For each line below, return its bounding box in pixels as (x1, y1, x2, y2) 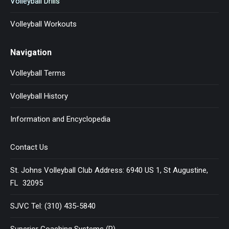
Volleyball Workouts (10, 19, 77, 29)
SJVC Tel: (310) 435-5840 (10, 201, 96, 211)
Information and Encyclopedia (10, 114, 110, 124)
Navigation (10, 47, 52, 57)
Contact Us (10, 142, 48, 152)
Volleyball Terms (10, 68, 65, 78)
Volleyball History (10, 91, 68, 101)
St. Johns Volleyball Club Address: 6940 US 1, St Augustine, (10, 165, 208, 175)
